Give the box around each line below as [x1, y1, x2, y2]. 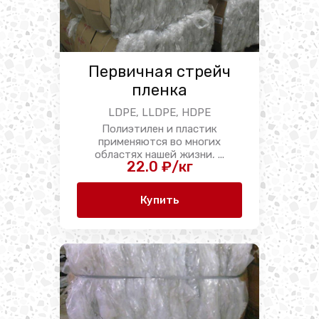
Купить [140, 194, 179, 206]
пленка [132, 80, 187, 100]
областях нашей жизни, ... [95, 147, 224, 161]
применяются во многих [98, 135, 221, 148]
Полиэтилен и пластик [102, 122, 217, 135]
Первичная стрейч [88, 62, 231, 81]
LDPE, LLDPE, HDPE [108, 106, 211, 119]
